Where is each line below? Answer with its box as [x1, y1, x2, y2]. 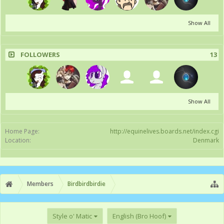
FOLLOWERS [20, 50, 60, 59]
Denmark [193, 136, 219, 144]
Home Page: [5, 127, 39, 135]
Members [27, 179, 53, 188]
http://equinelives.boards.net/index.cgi [110, 127, 219, 135]
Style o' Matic [52, 211, 92, 220]
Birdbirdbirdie [67, 179, 105, 188]
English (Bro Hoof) [112, 211, 166, 220]
